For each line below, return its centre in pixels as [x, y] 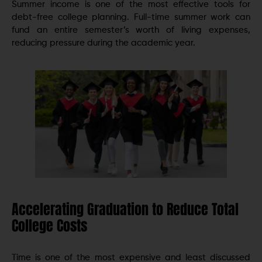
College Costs [49, 226]
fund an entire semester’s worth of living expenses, [131, 30]
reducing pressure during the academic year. [104, 43]
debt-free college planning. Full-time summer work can [131, 17]
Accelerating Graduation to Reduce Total [125, 210]
